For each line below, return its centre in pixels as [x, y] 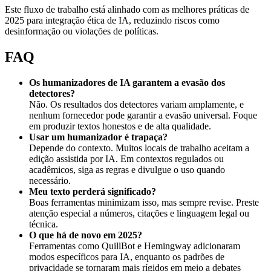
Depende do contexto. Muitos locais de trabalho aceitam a [139, 148]
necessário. [50, 180]
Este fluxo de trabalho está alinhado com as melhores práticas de [127, 9]
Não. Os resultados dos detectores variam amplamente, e [136, 104]
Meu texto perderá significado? [93, 191]
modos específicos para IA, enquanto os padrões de [127, 256]
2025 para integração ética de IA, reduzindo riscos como [112, 20]
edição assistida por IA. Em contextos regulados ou [126, 158]
